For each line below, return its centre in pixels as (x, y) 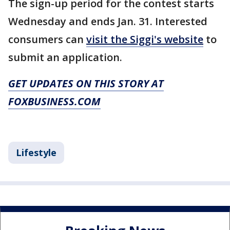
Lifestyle (36, 152)
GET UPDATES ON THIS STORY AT (86, 83)
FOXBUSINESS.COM (54, 101)
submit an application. (65, 57)
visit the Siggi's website (145, 39)
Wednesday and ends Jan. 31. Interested (108, 21)
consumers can (47, 39)
